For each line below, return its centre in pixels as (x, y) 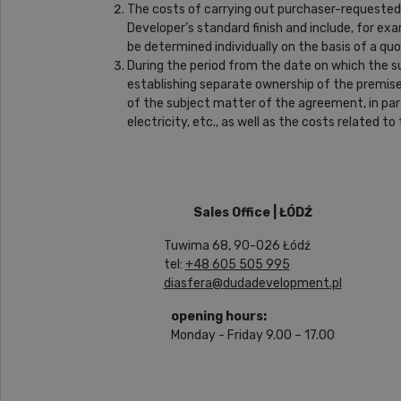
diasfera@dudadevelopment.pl (252, 283)
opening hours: (218, 316)
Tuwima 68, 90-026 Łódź (237, 245)
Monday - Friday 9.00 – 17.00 (252, 335)
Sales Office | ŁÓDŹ (252, 212)
